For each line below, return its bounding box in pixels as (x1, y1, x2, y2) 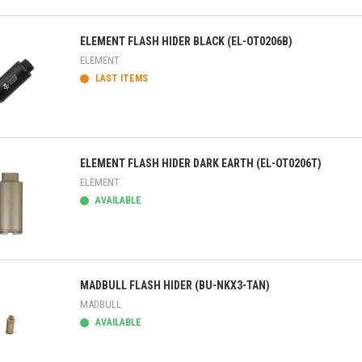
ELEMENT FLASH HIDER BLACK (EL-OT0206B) (80, 35, 293, 48)
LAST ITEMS (93, 73, 148, 84)
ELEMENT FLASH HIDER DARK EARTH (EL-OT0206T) (80, 157, 322, 170)
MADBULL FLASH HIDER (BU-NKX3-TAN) (80, 279, 270, 292)
